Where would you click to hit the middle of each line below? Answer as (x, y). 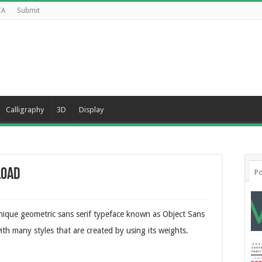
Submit (28, 11)
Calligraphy (25, 110)
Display (91, 110)
